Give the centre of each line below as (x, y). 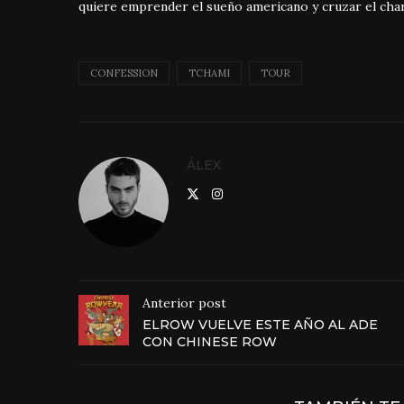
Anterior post (184, 303)
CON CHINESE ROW (210, 342)
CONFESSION (124, 73)
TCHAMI (209, 73)
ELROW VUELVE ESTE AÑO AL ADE (260, 325)
